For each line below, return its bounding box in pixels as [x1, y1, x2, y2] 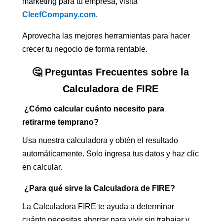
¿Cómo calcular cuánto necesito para [22, 105, 164, 113]
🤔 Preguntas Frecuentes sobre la [32, 67, 189, 78]
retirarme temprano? [22, 118, 99, 127]
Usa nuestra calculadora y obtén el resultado [22, 136, 178, 145]
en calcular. [22, 163, 62, 172]
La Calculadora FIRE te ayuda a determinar [22, 202, 174, 211]
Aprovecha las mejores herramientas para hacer [22, 32, 190, 40]
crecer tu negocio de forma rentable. [22, 45, 147, 54]
